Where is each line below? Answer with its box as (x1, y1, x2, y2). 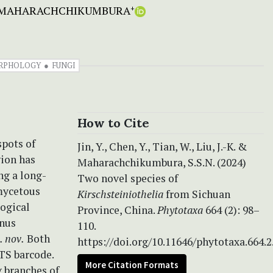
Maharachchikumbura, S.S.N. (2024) (77, 155, 246, 169)
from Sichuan (163, 186, 230, 201)
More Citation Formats (85, 258, 179, 271)
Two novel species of (77, 171, 178, 185)
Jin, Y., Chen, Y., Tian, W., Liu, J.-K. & (77, 139, 247, 154)
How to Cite (77, 115, 149, 130)
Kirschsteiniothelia (77, 186, 163, 201)
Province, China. (77, 202, 157, 217)
